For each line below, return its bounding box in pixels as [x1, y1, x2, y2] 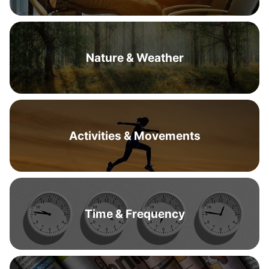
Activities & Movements [68, 128, 201, 143]
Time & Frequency [84, 207, 185, 221]
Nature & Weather [85, 50, 184, 65]
